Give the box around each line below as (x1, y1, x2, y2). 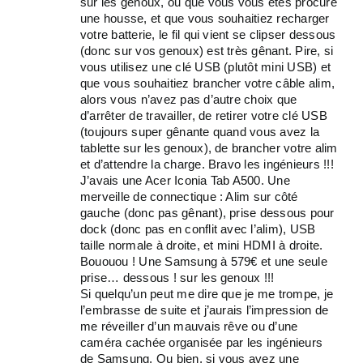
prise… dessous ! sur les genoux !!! (80, 271, 275, 284)
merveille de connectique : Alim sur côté (80, 190, 298, 203)
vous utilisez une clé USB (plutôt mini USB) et (80, 60, 331, 74)
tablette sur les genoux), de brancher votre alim (80, 141, 338, 155)
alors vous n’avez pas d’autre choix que (80, 92, 297, 106)
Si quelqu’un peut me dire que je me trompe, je (80, 287, 334, 301)
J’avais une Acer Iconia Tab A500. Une (80, 173, 290, 187)
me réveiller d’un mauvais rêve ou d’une (80, 319, 298, 333)
